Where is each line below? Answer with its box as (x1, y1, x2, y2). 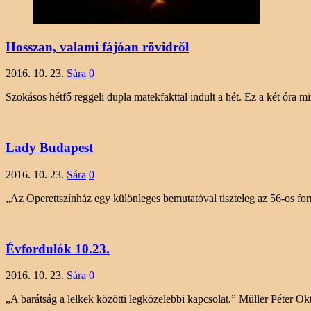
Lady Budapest (6, 140, 93, 155)
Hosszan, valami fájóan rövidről (6, 39, 189, 54)
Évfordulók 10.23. (6, 241, 110, 256)
